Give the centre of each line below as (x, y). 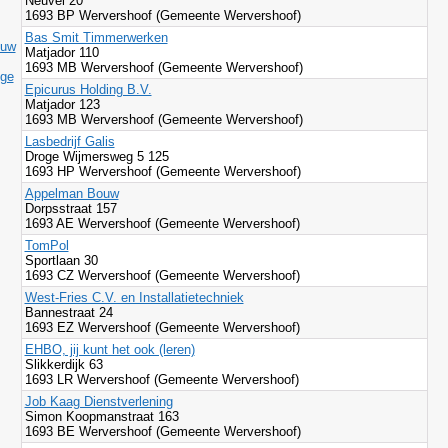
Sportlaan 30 (63, 260)
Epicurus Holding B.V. (88, 89)
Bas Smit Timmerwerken (96, 37)
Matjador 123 (62, 104)
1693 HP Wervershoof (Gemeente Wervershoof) (162, 171)
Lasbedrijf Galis (69, 141)
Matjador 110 (63, 52)
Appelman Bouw (71, 193)
